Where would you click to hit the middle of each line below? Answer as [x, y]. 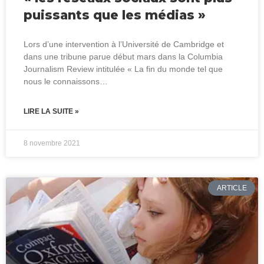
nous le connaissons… [66, 81]
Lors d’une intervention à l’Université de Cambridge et [124, 44]
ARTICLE [232, 188]
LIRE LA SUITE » [51, 111]
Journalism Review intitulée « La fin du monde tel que [123, 69]
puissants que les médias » [115, 15]
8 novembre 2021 [52, 143]
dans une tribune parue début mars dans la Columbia [123, 56]
